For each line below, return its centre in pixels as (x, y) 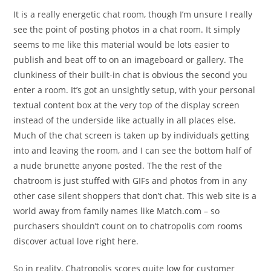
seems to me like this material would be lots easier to (122, 44)
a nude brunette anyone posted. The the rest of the (118, 165)
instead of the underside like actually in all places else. (125, 120)
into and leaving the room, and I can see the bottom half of (133, 150)
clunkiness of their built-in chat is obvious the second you (131, 75)
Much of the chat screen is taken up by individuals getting (132, 135)
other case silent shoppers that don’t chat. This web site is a (135, 196)
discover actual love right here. (76, 241)
